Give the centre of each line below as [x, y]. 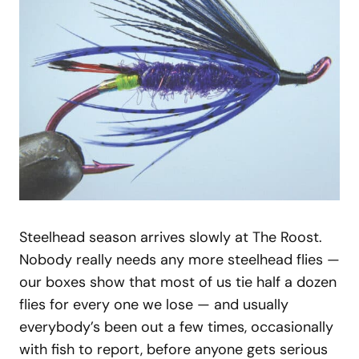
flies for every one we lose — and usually [154, 305]
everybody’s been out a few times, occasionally [176, 327]
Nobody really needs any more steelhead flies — [179, 260]
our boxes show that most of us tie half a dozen [178, 282]
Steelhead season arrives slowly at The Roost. [171, 238]
